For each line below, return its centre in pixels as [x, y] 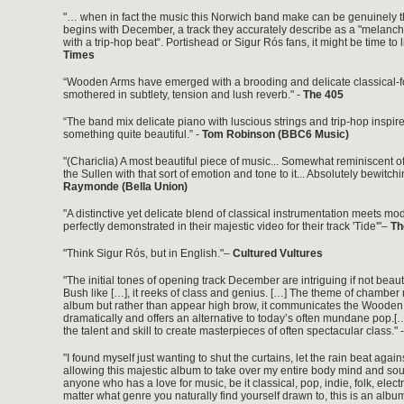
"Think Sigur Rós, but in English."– [148, 253]
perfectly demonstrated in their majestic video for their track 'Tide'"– [227, 226]
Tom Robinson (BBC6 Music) [275, 134]
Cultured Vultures [278, 253]
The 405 [323, 95]
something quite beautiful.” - [133, 134]
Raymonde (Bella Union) [125, 187]
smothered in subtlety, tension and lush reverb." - [183, 95]
